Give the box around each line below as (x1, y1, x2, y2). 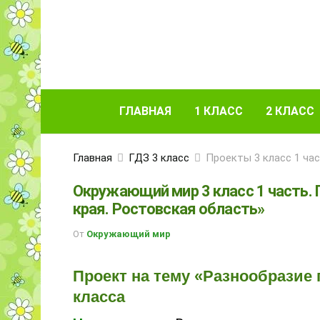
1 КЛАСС (194, 104, 243, 118)
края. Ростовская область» (73, 200, 264, 218)
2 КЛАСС (266, 104, 314, 118)
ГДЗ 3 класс (129, 151, 189, 164)
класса (73, 287, 125, 306)
